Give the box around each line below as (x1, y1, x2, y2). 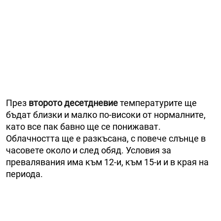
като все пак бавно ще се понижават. (6, 121, 161, 132)
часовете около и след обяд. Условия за (6, 145, 171, 155)
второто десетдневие (29, 97, 118, 108)
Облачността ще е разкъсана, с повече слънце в (6, 133, 206, 144)
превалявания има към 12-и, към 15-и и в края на (6, 156, 209, 167)
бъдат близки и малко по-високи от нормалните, (6, 109, 206, 120)
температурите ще (118, 97, 197, 108)
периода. (6, 168, 43, 179)
